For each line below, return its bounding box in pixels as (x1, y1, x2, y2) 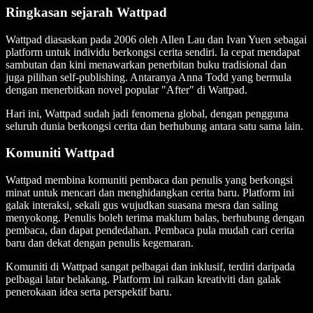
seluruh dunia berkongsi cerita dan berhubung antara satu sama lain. (6, 119, 303, 132)
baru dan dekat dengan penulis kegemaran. (6, 237, 194, 249)
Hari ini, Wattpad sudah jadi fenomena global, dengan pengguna (6, 107, 289, 119)
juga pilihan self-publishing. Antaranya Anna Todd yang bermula (6, 71, 291, 83)
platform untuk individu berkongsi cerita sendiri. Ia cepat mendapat (6, 45, 300, 58)
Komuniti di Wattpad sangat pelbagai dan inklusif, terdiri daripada (6, 261, 295, 273)
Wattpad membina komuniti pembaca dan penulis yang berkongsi (6, 174, 293, 187)
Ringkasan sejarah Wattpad (6, 5, 167, 20)
